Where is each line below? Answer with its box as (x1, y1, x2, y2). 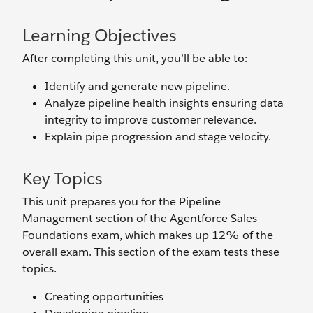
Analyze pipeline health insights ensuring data (45, 96, 284, 110)
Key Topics (22, 168, 103, 189)
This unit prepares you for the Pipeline (22, 194, 221, 209)
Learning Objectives (22, 24, 177, 46)
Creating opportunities (45, 289, 163, 304)
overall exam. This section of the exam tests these (22, 245, 279, 259)
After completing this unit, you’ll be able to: (22, 51, 247, 66)
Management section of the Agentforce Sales (22, 211, 257, 226)
